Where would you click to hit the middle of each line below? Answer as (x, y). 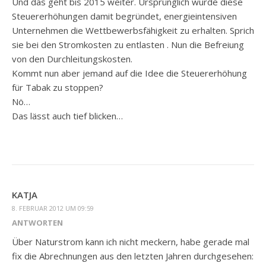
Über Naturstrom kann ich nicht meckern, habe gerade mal (131, 242)
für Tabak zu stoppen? (58, 87)
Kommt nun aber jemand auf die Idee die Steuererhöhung (129, 73)
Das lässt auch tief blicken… (67, 116)
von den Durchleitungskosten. (72, 59)
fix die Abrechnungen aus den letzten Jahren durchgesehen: (133, 256)
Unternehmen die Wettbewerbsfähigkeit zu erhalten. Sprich (133, 30)
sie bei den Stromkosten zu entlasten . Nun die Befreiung (128, 45)
